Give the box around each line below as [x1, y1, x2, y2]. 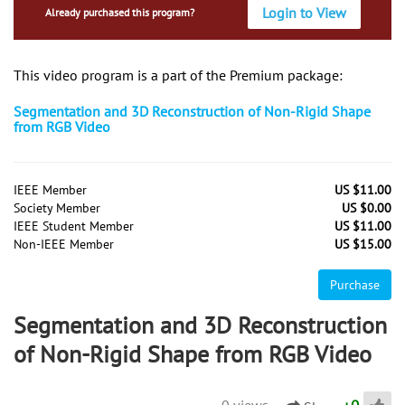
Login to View [262, 3, 347, 22]
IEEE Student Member [14, 217, 134, 234]
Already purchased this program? [44, 5, 194, 19]
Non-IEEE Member [14, 235, 114, 252]
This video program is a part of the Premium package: [14, 65, 343, 84]
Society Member [14, 199, 100, 216]
